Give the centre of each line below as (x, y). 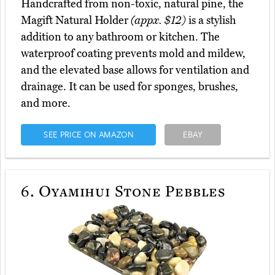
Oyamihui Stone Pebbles (130, 191)
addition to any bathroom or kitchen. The (120, 37)
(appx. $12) (158, 21)
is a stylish (211, 21)
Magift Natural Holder (76, 21)
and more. (46, 103)
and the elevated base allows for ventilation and (135, 70)
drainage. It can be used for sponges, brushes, (130, 87)
